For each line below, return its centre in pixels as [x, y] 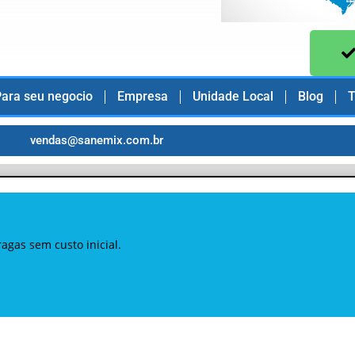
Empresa [143, 97]
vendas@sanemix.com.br [97, 141]
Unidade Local [233, 97]
